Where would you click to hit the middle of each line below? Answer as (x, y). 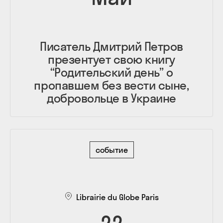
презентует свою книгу (111, 59)
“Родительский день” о (111, 72)
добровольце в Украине (111, 98)
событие (111, 150)
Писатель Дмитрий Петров (111, 46)
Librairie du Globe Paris (117, 197)
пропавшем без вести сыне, (111, 85)
